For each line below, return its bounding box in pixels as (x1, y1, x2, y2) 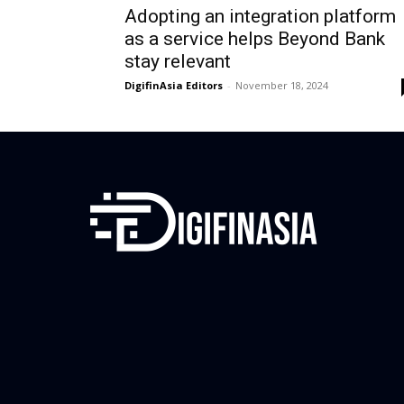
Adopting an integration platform (124, 5, 396, 27)
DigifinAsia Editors (124, 78, 223, 92)
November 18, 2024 (235, 78, 328, 92)
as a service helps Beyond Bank (124, 27, 385, 50)
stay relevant (124, 50, 231, 72)
